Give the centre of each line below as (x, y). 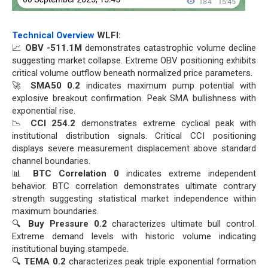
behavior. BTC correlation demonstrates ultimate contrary (134, 186)
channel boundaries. (51, 161)
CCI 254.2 (53, 123)
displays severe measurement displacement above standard (134, 148)
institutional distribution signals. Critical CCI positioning (134, 135)
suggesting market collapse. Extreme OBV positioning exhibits (134, 60)
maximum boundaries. (55, 211)
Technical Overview (53, 35)
